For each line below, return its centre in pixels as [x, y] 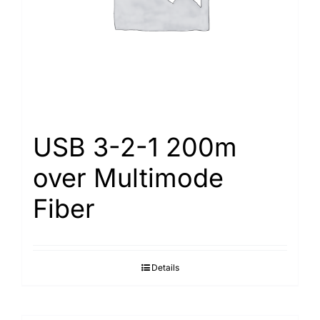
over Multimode [128, 178]
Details [165, 267]
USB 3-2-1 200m [135, 147]
